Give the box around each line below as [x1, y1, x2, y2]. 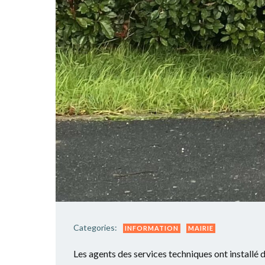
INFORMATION [125, 224, 179, 232]
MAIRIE [188, 224, 214, 232]
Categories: [73, 222, 117, 232]
